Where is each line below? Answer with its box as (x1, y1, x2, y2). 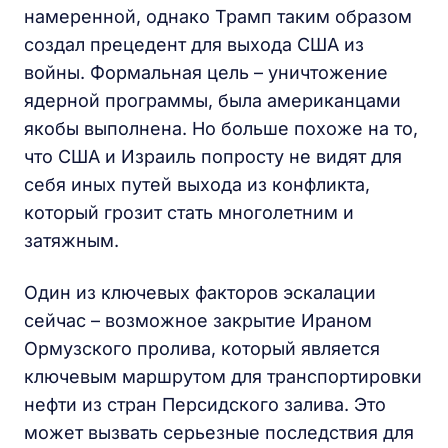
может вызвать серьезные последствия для (24, 421, 414, 443)
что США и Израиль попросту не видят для (24, 145, 402, 167)
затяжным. (24, 229, 119, 251)
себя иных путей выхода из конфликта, (24, 173, 370, 195)
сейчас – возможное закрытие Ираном (24, 309, 372, 331)
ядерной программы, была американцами (24, 89, 401, 111)
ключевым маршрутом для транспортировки (24, 365, 422, 387)
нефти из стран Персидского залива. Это (24, 393, 386, 415)
